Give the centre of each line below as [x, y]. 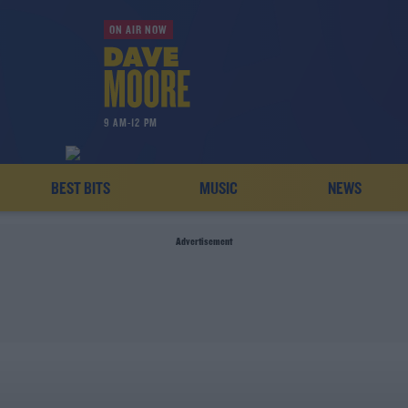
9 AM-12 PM [130, 123]
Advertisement [204, 242]
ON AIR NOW [138, 31]
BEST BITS [81, 189]
